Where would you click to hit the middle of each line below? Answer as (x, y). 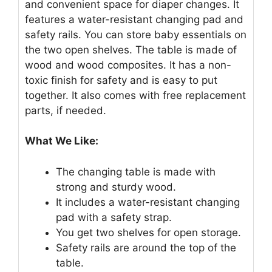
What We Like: (62, 141)
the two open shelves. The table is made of (131, 49)
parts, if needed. (66, 110)
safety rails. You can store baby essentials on (136, 34)
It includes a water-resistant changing (148, 202)
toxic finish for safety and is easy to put (121, 80)
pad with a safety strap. (114, 217)
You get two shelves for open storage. (148, 232)
